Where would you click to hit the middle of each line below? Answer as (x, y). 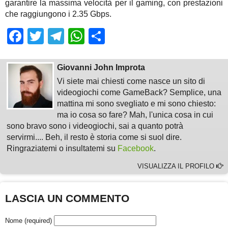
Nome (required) (28, 221)
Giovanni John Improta (101, 68)
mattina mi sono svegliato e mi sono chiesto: (137, 104)
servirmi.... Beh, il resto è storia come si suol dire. (94, 137)
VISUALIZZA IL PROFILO (177, 166)
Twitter (68, 36)
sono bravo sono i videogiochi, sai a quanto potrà (95, 126)
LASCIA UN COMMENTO (67, 198)
